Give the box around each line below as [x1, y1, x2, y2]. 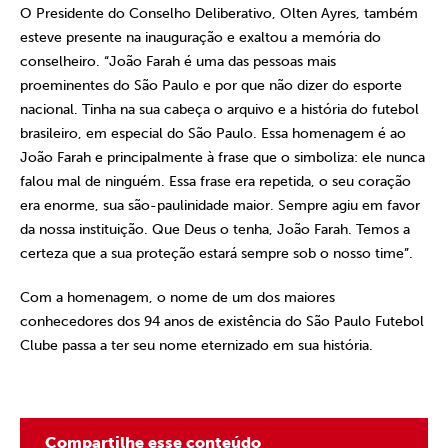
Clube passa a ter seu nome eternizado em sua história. [20, 337, 373, 354]
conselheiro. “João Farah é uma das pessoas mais [20, 53, 336, 70]
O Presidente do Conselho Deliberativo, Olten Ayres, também [20, 5, 418, 22]
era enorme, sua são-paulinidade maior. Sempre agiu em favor [20, 197, 420, 214]
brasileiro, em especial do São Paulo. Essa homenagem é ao [20, 125, 406, 142]
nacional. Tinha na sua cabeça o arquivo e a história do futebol [20, 101, 419, 118]
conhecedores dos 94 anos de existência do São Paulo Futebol [20, 313, 424, 330]
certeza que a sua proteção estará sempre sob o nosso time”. [20, 245, 417, 262]
